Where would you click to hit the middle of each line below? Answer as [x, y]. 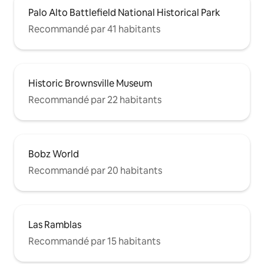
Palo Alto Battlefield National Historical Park [124, 13]
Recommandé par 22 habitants [95, 100]
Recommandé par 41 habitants [94, 29]
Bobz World [54, 154]
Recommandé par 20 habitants [95, 171]
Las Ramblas [55, 225]
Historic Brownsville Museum [90, 84]
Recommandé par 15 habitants [94, 242]
